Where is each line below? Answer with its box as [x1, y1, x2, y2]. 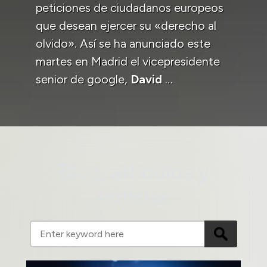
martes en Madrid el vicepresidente [36, 54, 220, 69]
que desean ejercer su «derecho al [36, 18, 216, 33]
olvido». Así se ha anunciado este [36, 36, 210, 51]
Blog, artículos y [58, 159, 209, 185]
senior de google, [36, 72, 131, 86]
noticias [97, 184, 170, 210]
